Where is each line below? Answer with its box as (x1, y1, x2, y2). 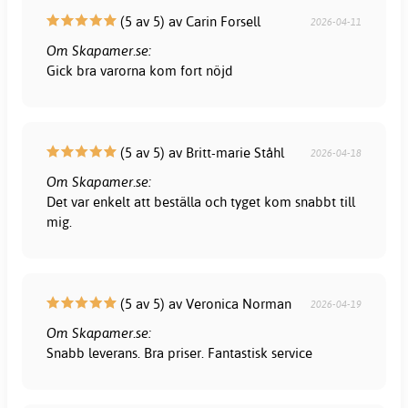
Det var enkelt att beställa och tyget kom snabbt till (46, 192, 356, 210)
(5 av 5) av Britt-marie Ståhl (117, 143, 285, 161)
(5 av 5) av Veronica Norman (117, 294, 292, 312)
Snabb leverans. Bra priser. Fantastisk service (46, 343, 313, 362)
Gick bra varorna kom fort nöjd (46, 61, 233, 79)
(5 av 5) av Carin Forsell (117, 12, 261, 30)
